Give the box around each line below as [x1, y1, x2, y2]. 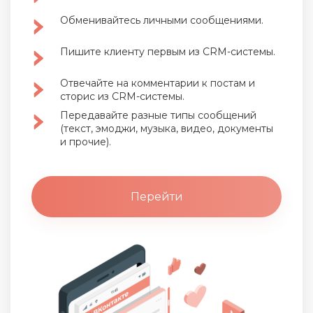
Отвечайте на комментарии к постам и [60, 77, 255, 90]
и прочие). [60, 136, 111, 149]
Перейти [130, 190, 183, 204]
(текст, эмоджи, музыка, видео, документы [60, 122, 273, 136]
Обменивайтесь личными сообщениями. [60, 14, 263, 27]
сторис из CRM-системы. [60, 90, 184, 103]
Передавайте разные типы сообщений [60, 109, 256, 122]
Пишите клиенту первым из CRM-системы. [60, 45, 275, 59]
